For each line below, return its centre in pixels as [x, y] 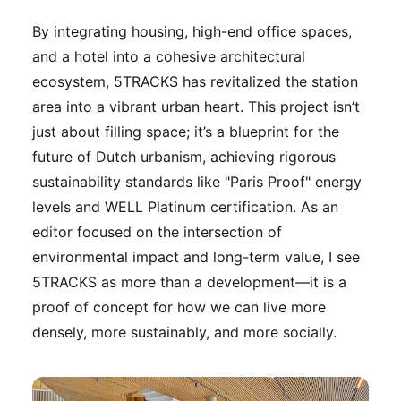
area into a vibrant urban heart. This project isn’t [196, 106]
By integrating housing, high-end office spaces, [192, 31]
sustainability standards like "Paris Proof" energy [197, 181]
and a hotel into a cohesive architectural [169, 56]
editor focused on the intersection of [157, 231]
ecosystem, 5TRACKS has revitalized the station [195, 81]
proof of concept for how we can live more [179, 307]
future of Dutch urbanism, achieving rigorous [184, 156]
